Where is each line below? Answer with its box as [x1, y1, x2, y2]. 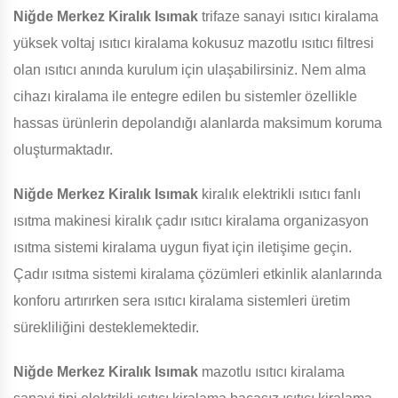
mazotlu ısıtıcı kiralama [198, 364, 345, 380]
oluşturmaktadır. [13, 142, 113, 158]
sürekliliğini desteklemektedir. [13, 320, 199, 336]
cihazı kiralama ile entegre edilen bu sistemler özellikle [13, 89, 357, 105]
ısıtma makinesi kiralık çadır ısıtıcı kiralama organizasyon [13, 213, 369, 229]
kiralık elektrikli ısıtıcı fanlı [198, 187, 361, 203]
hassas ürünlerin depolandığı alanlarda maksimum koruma [13, 115, 382, 131]
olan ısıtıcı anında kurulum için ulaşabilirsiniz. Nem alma [13, 62, 366, 78]
